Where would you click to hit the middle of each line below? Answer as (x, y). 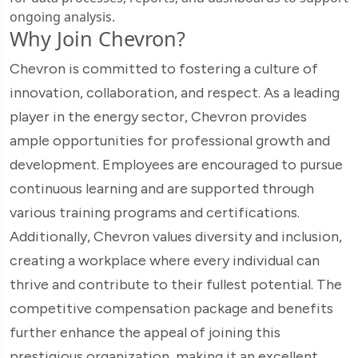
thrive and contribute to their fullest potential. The (176, 284)
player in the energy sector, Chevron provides (158, 116)
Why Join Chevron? (97, 38)
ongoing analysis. (62, 16)
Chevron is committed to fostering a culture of (164, 68)
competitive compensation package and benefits (171, 308)
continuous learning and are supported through (162, 188)
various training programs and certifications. (155, 212)
